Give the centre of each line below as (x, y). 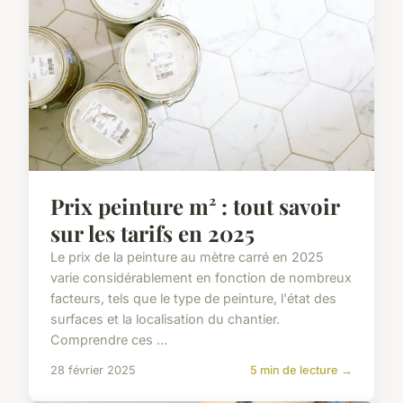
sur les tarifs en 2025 (152, 233)
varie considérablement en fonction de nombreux (201, 277)
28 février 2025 (93, 370)
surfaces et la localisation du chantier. (165, 318)
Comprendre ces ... (109, 339)
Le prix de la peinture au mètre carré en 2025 (187, 256)
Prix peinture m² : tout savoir (195, 206)
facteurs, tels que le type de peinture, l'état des (193, 298)
